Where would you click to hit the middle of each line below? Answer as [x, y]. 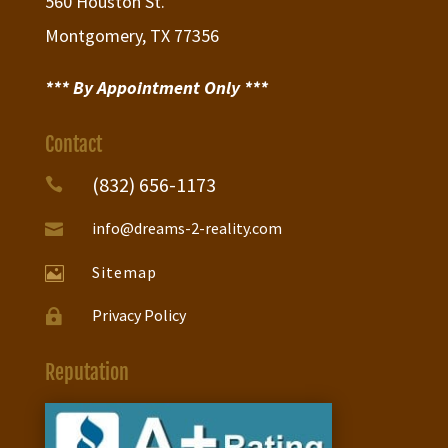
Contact [73, 145]
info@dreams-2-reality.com [186, 228]
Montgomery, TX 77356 [131, 36]
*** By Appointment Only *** [156, 88]
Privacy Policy [138, 315]
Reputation [86, 373]
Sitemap [124, 272]
